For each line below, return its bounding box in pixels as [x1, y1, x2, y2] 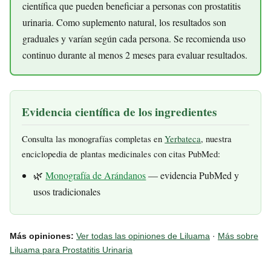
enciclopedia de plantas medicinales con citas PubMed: [22, 147, 221, 160]
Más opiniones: [10, 232, 74, 241]
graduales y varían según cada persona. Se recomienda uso [22, 32, 246, 45]
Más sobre [218, 232, 258, 241]
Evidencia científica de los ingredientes [22, 103, 217, 121]
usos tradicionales [33, 185, 101, 198]
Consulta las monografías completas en [22, 132, 165, 145]
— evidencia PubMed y [146, 169, 240, 182]
